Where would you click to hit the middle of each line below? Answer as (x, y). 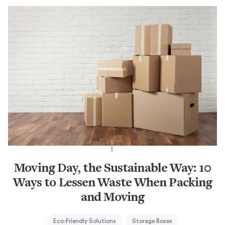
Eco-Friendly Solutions (84, 221)
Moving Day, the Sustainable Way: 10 (113, 168)
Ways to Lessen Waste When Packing (113, 183)
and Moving (113, 198)
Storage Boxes (152, 221)
